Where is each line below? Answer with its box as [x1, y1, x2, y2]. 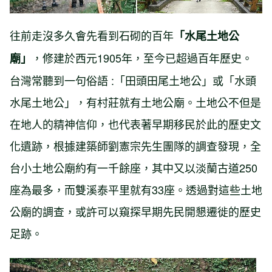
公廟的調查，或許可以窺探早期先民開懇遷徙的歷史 [10, 203, 261, 220]
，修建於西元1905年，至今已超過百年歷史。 [32, 50, 253, 66]
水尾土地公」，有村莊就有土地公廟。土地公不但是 [10, 94, 261, 110]
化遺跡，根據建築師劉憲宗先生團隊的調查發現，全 [10, 138, 261, 154]
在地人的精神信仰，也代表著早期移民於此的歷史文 [10, 116, 261, 132]
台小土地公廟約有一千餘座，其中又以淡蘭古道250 [10, 160, 257, 176]
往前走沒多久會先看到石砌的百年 [10, 27, 174, 44]
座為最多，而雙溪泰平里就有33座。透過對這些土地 [10, 182, 262, 198]
